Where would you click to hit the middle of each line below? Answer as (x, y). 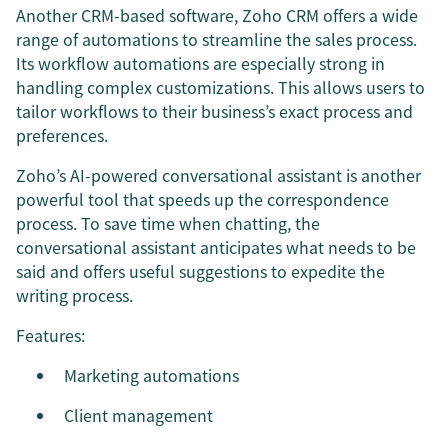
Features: (50, 334)
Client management (138, 414)
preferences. (62, 134)
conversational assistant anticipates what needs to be (216, 246)
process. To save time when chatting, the (168, 222)
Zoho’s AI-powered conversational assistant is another (218, 174)
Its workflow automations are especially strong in (200, 62)
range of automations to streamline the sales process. (216, 38)
